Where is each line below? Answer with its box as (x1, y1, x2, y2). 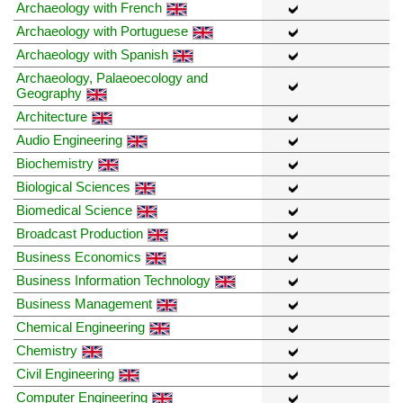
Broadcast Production (16, 226, 143, 242)
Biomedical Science (16, 202, 132, 219)
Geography (16, 85, 82, 102)
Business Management (16, 296, 152, 312)
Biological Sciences (16, 179, 130, 195)
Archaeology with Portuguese (16, 23, 188, 40)
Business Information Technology (16, 273, 210, 289)
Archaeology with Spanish (16, 47, 168, 63)
